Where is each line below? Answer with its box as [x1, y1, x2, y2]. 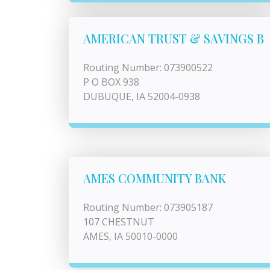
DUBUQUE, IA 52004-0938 [83, 90, 200, 103]
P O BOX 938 [83, 75, 139, 89]
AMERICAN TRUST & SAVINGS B [83, 30, 264, 46]
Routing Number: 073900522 [83, 61, 213, 74]
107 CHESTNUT [83, 215, 154, 228]
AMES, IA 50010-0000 [83, 230, 178, 243]
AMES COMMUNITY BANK [83, 170, 226, 186]
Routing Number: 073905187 [83, 201, 213, 214]
